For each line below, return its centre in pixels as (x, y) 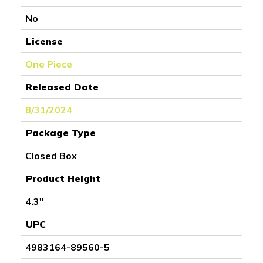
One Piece (49, 64)
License (44, 41)
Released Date (62, 87)
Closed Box (51, 155)
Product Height (63, 178)
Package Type (61, 132)
